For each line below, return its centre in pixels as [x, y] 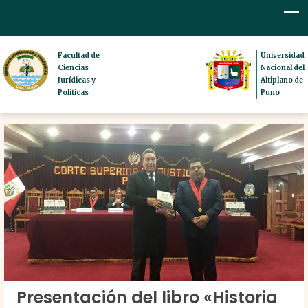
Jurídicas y [77, 80]
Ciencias [74, 67]
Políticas [74, 92]
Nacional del [283, 67]
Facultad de [79, 55]
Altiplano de [282, 80]
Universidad [283, 55]
